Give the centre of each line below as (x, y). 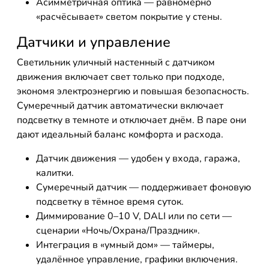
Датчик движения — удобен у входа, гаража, (138, 159)
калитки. (55, 173)
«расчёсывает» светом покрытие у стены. (129, 17)
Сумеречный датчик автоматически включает (120, 106)
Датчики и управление (94, 42)
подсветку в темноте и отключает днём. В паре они (131, 120)
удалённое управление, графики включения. (137, 259)
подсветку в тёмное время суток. (110, 202)
